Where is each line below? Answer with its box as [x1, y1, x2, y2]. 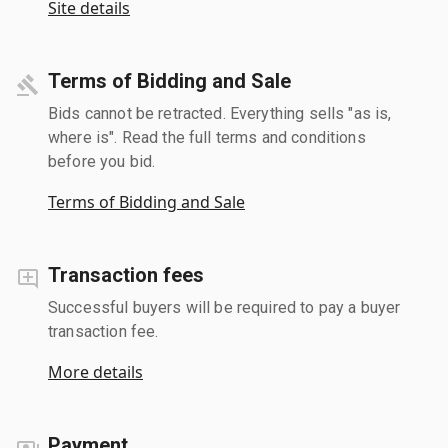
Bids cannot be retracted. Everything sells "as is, [48, 103, 392, 123]
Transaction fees [48, 262, 204, 287]
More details [48, 360, 143, 383]
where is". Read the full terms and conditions [48, 127, 366, 147]
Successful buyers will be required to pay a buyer [48, 297, 401, 317]
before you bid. [48, 151, 156, 171]
